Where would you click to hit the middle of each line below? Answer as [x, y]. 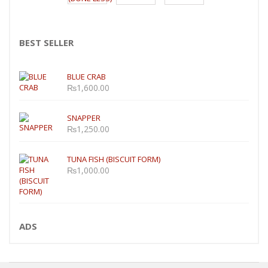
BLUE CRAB [86, 76]
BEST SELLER [46, 42]
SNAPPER [84, 118]
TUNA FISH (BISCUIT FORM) [114, 159]
